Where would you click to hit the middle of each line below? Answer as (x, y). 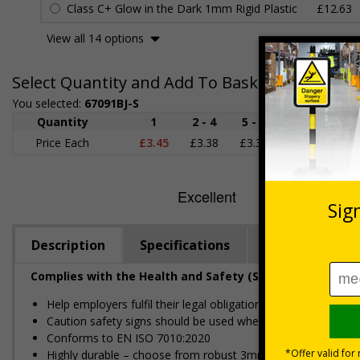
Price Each (62, 143)
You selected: (48, 103)
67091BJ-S (112, 103)
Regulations (303, 245)
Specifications (185, 245)
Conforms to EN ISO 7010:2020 (129, 338)
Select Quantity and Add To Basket (143, 82)
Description (68, 245)
